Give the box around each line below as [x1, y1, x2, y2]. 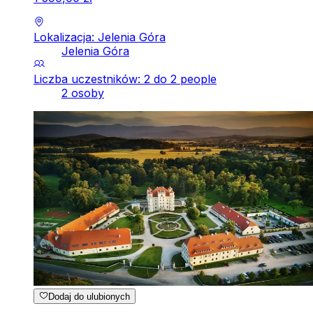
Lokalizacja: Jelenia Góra [34, 29, 166, 44]
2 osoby [61, 85, 104, 100]
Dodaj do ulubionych [48, 291, 131, 303]
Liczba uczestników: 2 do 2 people [34, 71, 217, 86]
